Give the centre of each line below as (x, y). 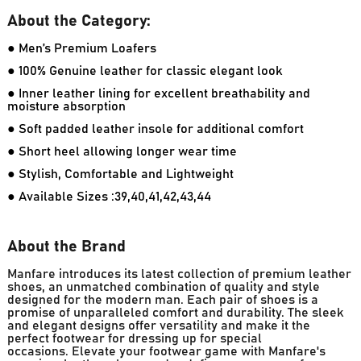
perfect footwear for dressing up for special (134, 338)
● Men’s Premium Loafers (81, 48)
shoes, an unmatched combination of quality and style (163, 286)
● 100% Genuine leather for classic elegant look (144, 71)
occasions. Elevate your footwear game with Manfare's (166, 351)
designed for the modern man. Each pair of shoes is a (162, 299)
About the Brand (66, 246)
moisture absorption (66, 106)
